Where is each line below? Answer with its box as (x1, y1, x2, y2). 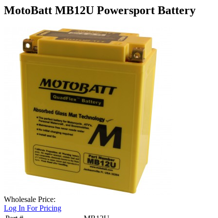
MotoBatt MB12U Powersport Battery (4, 4, 196, 17)
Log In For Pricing (4, 203, 61, 212)
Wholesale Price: (4, 195, 55, 203)
